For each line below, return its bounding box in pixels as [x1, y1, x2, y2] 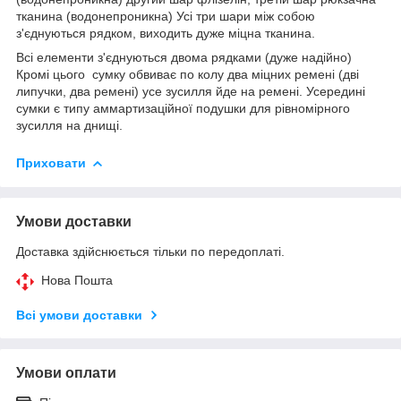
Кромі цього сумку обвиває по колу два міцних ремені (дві [16, 66, 359, 81]
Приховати [16, 155, 86, 170]
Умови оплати [16, 364, 116, 380]
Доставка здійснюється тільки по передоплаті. [16, 243, 285, 259]
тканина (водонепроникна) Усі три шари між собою [16, 8, 315, 23]
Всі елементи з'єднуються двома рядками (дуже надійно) [16, 49, 352, 64]
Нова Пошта [41, 272, 113, 287]
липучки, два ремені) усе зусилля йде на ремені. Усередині [16, 83, 365, 98]
